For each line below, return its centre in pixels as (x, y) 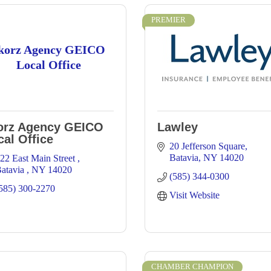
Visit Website (194, 195)
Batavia (184, 158)
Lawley (178, 127)
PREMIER (168, 20)
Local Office (48, 64)
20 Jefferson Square (207, 146)
